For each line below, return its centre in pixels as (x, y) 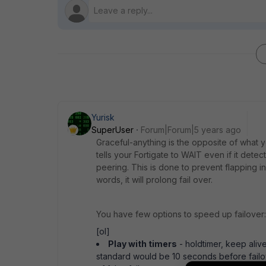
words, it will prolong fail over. (154, 180)
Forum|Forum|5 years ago (191, 130)
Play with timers (142, 244)
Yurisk (103, 117)
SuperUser (113, 130)
